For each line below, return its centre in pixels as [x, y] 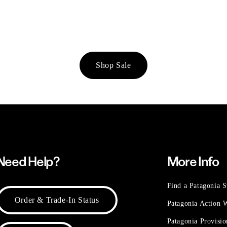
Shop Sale [113, 65]
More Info [193, 161]
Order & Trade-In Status [57, 200]
